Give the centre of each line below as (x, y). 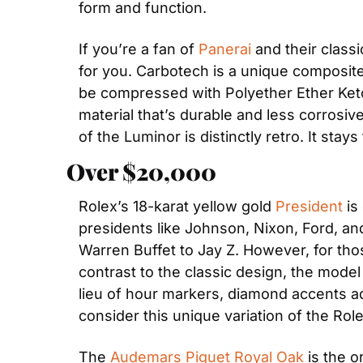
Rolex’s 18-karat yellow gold (177, 206)
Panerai (225, 49)
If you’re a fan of (139, 49)
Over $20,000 (141, 171)
